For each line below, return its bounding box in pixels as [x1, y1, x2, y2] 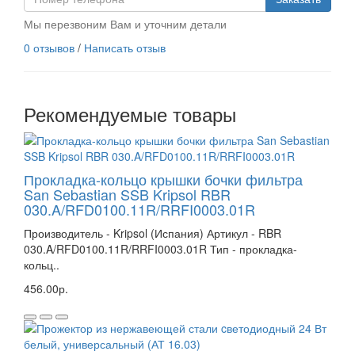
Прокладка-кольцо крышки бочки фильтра [24, 169, 303, 190]
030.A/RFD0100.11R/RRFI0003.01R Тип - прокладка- [24, 241, 297, 258]
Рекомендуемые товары [24, 100, 236, 128]
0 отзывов [24, 40, 74, 56]
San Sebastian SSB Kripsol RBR [24, 184, 231, 205]
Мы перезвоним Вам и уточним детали [24, 16, 227, 32]
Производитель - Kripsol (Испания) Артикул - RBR [24, 225, 281, 242]
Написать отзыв [84, 40, 166, 56]
